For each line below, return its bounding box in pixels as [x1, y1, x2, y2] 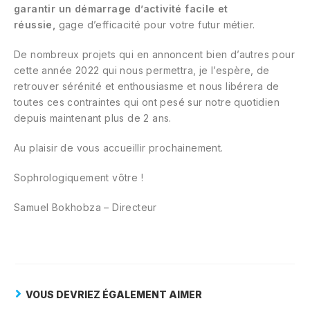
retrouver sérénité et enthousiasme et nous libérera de [14, 80, 280, 93]
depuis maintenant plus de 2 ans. [14, 112, 172, 125]
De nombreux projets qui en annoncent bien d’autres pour [14, 48, 295, 61]
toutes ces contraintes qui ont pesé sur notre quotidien [14, 96, 280, 109]
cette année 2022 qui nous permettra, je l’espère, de [14, 64, 270, 77]
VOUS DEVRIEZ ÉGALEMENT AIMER [26, 289, 203, 301]
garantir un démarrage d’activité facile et [14, 3, 228, 15]
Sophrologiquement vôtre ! [14, 172, 143, 184]
